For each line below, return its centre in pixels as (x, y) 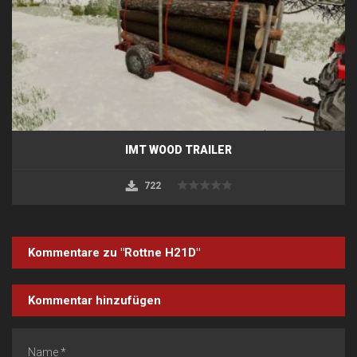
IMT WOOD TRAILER (178, 149)
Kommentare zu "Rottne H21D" (114, 252)
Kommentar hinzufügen (94, 300)
